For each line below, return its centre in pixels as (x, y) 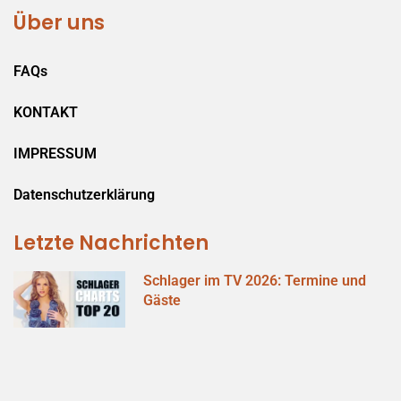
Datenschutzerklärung (84, 194)
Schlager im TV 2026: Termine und (255, 280)
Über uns (59, 22)
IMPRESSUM (55, 153)
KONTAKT (46, 112)
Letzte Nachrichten (111, 243)
